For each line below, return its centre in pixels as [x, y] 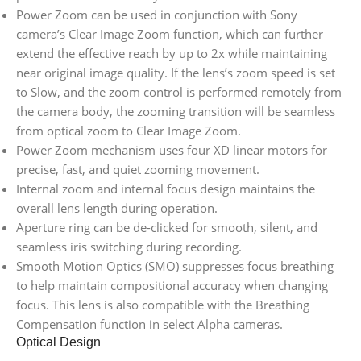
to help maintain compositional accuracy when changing [172, 286]
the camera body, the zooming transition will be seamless [176, 112]
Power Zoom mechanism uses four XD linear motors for [172, 150]
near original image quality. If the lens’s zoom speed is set [176, 73]
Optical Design [58, 342]
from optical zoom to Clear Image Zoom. [129, 131]
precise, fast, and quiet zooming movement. [138, 170]
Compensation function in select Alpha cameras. [149, 324]
